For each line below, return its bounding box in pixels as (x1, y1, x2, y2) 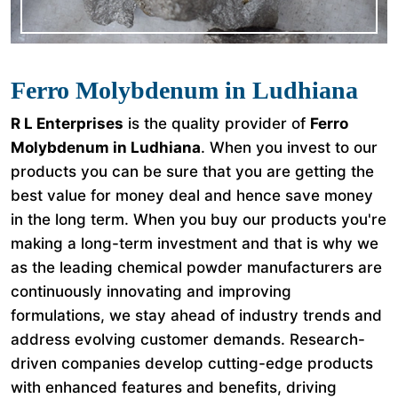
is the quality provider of (123, 115, 310, 132)
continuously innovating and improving (11, 283, 291, 300)
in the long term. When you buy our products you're (11, 211, 386, 228)
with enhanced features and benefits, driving (11, 378, 337, 396)
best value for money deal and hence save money (11, 187, 373, 204)
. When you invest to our (201, 139, 378, 156)
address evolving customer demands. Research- (11, 330, 365, 348)
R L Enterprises (11, 115, 123, 132)
